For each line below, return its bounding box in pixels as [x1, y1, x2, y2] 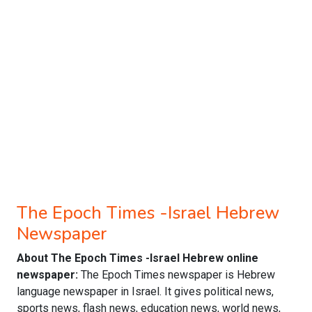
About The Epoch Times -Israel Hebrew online [17, 251, 258, 265]
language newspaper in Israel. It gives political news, [17, 285, 274, 298]
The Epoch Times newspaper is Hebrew [81, 268, 275, 281]
